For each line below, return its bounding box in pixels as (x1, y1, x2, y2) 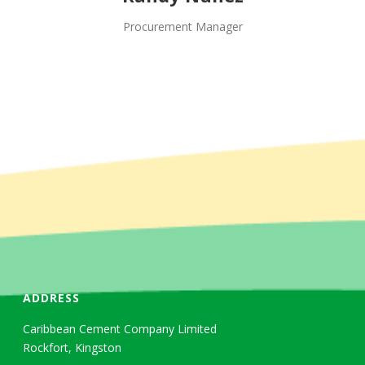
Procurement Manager (122, 19, 243, 34)
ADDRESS (23, 290, 81, 306)
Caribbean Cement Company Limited (23, 321, 218, 336)
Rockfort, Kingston (23, 340, 122, 355)
